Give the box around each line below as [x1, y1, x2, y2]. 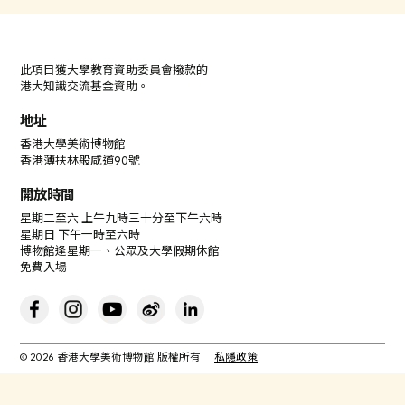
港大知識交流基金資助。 [20, 82, 150, 94]
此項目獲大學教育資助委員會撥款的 [20, 66, 209, 78]
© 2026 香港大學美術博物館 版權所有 [20, 353, 204, 363]
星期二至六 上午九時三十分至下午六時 [20, 214, 223, 226]
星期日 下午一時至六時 [20, 231, 141, 242]
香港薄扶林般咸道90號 [20, 156, 141, 168]
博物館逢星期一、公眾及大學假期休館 [20, 247, 221, 259]
